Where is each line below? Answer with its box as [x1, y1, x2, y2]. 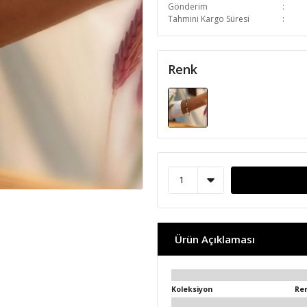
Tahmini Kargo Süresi [168, 13, 249, 25]
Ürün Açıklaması [175, 232, 255, 246]
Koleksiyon [171, 284, 212, 294]
